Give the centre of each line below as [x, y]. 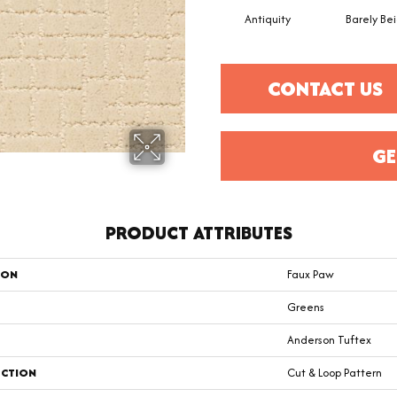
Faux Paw [311, 275]
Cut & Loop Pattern [335, 373]
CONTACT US [326, 89]
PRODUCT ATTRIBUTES [198, 233]
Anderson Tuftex [329, 340]
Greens [306, 307]
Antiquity [267, 19]
